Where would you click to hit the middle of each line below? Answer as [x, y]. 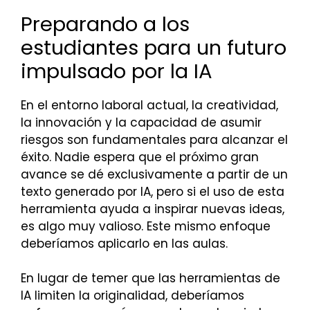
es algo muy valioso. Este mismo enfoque [146, 226]
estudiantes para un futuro [154, 47]
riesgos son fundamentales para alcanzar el [154, 139]
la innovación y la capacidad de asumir [141, 122]
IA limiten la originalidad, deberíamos [133, 296]
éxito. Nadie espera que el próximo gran [140, 157]
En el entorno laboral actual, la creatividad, [149, 105]
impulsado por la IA [117, 71]
